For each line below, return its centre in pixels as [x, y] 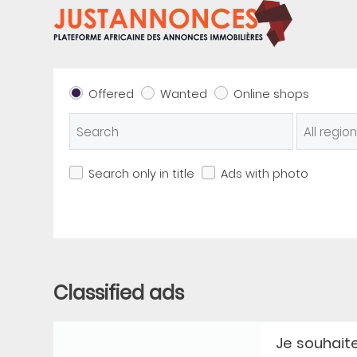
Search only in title [142, 174]
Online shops [272, 94]
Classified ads [119, 293]
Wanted [184, 94]
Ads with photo [265, 174]
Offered [112, 94]
